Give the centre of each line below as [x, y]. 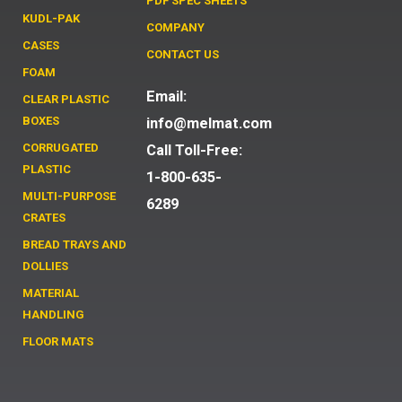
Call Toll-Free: [194, 150]
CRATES [44, 217]
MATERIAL [51, 293]
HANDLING [53, 314]
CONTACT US [182, 54]
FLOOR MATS [58, 341]
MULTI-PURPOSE [69, 196]
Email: [166, 96]
